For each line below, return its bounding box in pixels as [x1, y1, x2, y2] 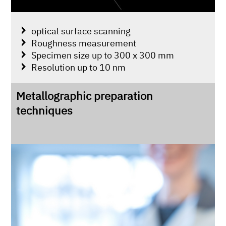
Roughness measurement [31, 36, 137, 49]
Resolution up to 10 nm [31, 61, 126, 73]
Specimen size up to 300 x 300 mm [31, 48, 175, 61]
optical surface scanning [31, 24, 131, 37]
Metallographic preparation [16, 88, 153, 103]
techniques [16, 102, 73, 118]
